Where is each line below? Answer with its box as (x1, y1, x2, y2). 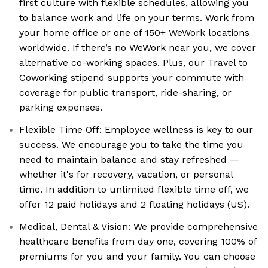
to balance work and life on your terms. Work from (19, 12, 254, 24)
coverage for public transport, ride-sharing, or (19, 87, 232, 99)
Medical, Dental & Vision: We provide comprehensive (19, 221, 258, 233)
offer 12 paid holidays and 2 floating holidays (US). (19, 199, 249, 211)
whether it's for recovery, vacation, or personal (19, 169, 233, 181)
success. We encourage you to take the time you (19, 139, 243, 151)
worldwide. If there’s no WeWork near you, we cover (19, 42, 256, 54)
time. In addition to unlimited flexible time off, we (19, 184, 249, 196)
